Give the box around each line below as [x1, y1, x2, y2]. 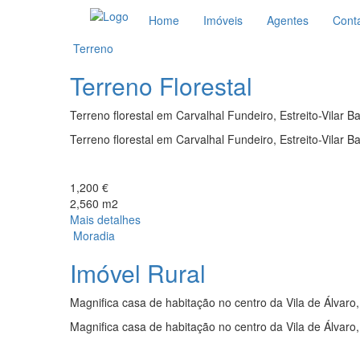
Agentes [267, 12, 309, 28]
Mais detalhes [70, 211, 141, 227]
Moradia [73, 227, 115, 243]
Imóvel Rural [70, 256, 206, 290]
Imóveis [203, 12, 243, 28]
